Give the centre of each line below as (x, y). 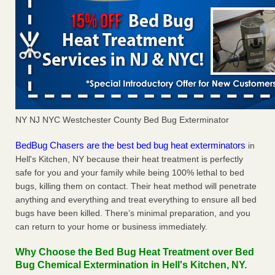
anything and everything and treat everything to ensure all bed (136, 200)
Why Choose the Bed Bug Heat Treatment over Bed (135, 252)
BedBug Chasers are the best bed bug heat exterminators (130, 145)
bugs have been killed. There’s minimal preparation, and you (133, 213)
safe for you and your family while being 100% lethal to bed (130, 173)
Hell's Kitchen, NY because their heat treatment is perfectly (129, 159)
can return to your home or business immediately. (111, 227)
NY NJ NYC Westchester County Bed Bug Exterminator (122, 120)
